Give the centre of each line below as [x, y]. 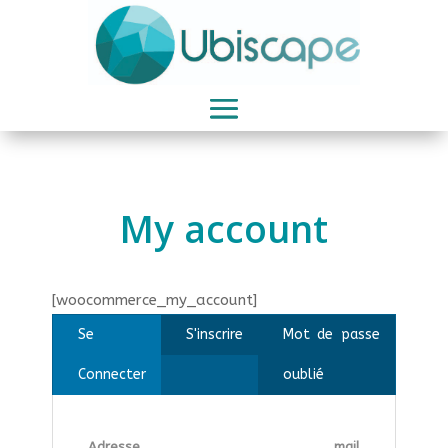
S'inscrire [214, 335]
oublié [303, 375]
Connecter [111, 375]
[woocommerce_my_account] [154, 300]
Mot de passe [331, 335]
